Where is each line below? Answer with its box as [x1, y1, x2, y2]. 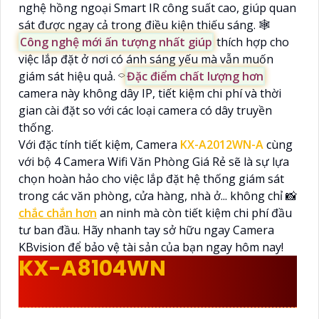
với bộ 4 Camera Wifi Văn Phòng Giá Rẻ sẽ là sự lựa [19, 154, 289, 170]
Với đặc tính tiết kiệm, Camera [19, 137, 180, 153]
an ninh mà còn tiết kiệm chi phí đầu [100, 205, 292, 221]
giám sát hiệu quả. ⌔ [19, 68, 125, 85]
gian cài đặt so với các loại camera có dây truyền [19, 103, 272, 119]
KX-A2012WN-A [180, 137, 263, 153]
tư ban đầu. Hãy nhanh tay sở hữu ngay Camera [19, 222, 274, 239]
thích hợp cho [214, 34, 289, 51]
